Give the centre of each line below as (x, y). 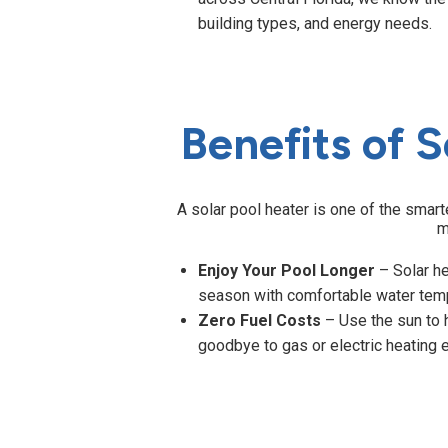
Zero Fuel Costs (260, 321)
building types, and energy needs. (315, 24)
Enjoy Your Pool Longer (287, 271)
